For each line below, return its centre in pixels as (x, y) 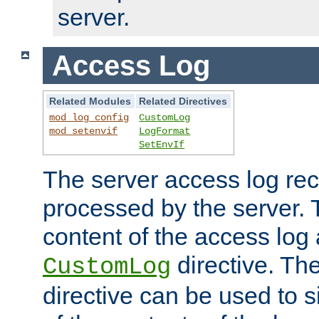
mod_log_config (89, 118)
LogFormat (165, 131)
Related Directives (183, 101)
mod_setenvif (84, 131)
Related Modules (90, 101)
